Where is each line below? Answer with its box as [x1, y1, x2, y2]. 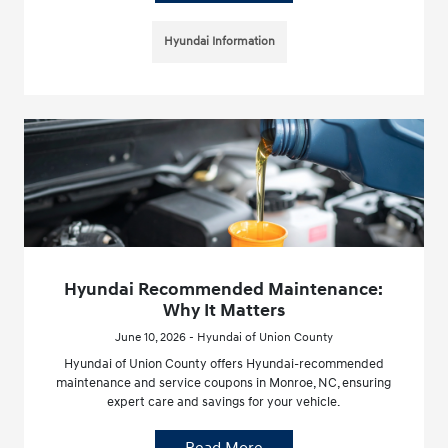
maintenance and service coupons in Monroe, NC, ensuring [56, 374, 392, 391]
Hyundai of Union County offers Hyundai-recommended [63, 355, 384, 372]
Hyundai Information [164, 34, 276, 50]
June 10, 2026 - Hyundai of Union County [114, 329, 333, 345]
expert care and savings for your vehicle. [107, 393, 341, 410]
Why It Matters [162, 298, 285, 322]
